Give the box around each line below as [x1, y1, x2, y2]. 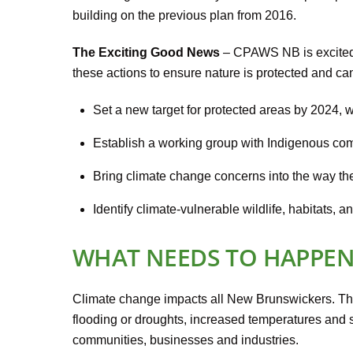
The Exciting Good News [72, 46, 220, 60]
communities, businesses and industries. [72, 333, 299, 347]
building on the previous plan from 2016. [72, 9, 296, 23]
